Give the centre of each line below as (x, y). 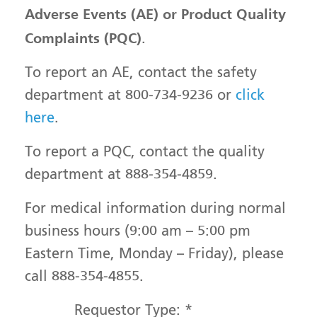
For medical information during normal (155, 209)
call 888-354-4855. (84, 277)
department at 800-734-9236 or (130, 96)
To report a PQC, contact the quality (145, 153)
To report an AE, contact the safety (141, 74)
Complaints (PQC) (83, 38)
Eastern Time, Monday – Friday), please (154, 255)
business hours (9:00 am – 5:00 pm (138, 232)
